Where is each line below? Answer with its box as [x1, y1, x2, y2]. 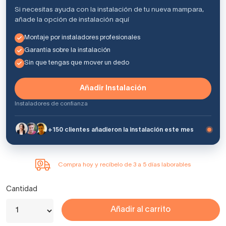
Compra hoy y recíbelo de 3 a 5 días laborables [58, 162, 191, 168]
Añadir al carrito [110, 206, 171, 213]
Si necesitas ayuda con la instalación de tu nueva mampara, [15, 7, 204, 14]
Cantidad [6, 186, 37, 193]
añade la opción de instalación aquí [15, 17, 129, 24]
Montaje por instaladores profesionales [24, 35, 140, 41]
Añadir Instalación [79, 85, 146, 92]
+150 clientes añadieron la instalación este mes [48, 127, 194, 133]
